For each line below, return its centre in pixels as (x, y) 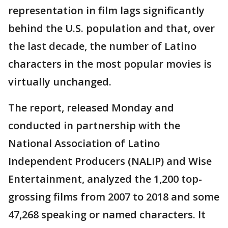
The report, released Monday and (91, 108)
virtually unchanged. (60, 82)
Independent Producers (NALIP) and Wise (110, 161)
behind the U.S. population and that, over (111, 28)
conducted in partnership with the (94, 126)
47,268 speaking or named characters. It (107, 215)
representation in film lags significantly (106, 11)
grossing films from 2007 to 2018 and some (114, 197)
